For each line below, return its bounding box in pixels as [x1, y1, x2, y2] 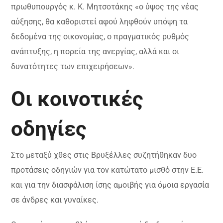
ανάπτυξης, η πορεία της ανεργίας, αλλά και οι [11, 47, 180, 56]
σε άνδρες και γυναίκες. [11, 195, 99, 205]
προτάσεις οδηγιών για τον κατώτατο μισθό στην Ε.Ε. [11, 165, 204, 175]
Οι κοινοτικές [11, 87, 144, 111]
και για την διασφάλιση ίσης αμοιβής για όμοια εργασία [11, 180, 210, 190]
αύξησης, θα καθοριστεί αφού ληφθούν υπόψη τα [11, 17, 188, 26]
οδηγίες [11, 116, 87, 141]
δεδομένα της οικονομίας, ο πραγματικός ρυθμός [11, 32, 190, 41]
